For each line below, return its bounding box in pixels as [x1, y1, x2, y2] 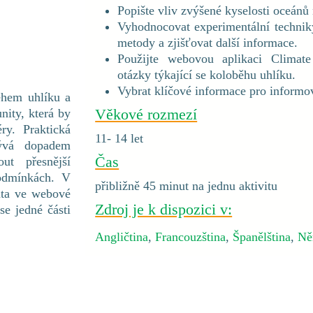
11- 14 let [95, 131, 144, 145]
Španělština [233, 230, 291, 244]
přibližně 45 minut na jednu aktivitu [95, 179, 278, 193]
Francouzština [155, 230, 226, 244]
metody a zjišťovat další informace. [117, 36, 298, 50]
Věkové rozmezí [95, 105, 198, 123]
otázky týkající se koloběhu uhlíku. [117, 68, 296, 82]
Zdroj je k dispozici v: [95, 201, 233, 218]
